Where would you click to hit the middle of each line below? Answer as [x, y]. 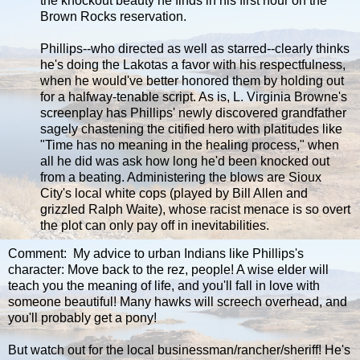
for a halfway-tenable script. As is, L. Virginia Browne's [194, 96]
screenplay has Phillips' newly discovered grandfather [193, 112]
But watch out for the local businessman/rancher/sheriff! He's [179, 350]
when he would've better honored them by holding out [192, 80]
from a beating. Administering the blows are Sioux [181, 177]
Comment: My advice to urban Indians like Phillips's [156, 254]
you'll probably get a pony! [82, 318]
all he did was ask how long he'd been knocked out [185, 161]
